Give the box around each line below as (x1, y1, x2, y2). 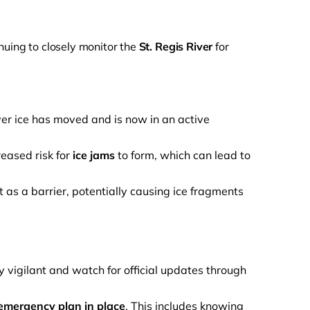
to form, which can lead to (115, 148, 250, 162)
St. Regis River (138, 39, 213, 53)
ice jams (73, 148, 115, 162)
